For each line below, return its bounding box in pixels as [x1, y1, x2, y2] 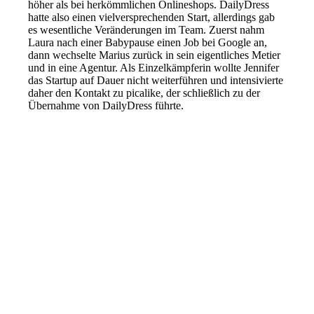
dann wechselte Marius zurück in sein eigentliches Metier [28, 49, 281, 62]
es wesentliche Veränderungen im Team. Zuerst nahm [28, 24, 265, 36]
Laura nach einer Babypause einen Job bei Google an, [28, 36, 268, 49]
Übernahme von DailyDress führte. [28, 100, 184, 112]
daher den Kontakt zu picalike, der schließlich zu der [28, 87, 261, 100]
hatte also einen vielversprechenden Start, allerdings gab [28, 11, 275, 24]
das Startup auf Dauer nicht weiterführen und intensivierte [28, 74, 284, 87]
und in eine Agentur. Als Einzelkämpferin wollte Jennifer [28, 62, 280, 74]
